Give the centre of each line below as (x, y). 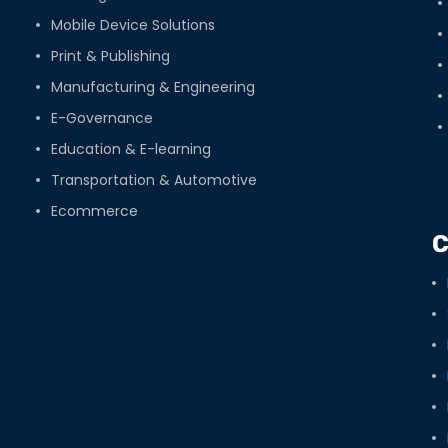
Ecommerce (94, 211)
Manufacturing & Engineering (152, 87)
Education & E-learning (130, 149)
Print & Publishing (110, 56)
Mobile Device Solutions (132, 25)
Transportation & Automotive (153, 180)
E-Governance (101, 118)
